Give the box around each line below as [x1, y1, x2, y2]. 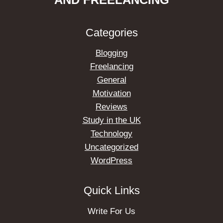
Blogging [96, 48, 127, 58]
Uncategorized [85, 142, 138, 152]
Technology [91, 128, 132, 138]
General [97, 75, 126, 85]
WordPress [91, 155, 132, 165]
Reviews [96, 102, 127, 111]
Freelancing [90, 61, 133, 71]
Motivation [92, 88, 131, 98]
